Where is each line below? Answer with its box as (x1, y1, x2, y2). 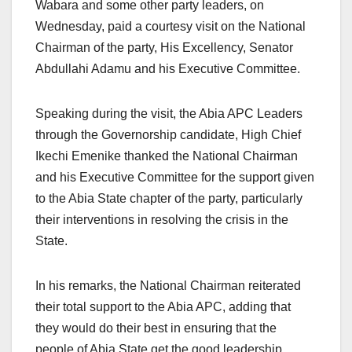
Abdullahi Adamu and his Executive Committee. (35, 61, 300, 75)
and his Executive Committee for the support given (35, 170, 314, 184)
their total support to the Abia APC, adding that (35, 299, 291, 313)
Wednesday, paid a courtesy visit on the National (35, 19, 306, 33)
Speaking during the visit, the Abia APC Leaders (35, 106, 302, 120)
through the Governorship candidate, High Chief (35, 127, 301, 141)
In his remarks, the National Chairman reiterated (35, 278, 301, 292)
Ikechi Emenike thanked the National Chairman (35, 148, 298, 163)
